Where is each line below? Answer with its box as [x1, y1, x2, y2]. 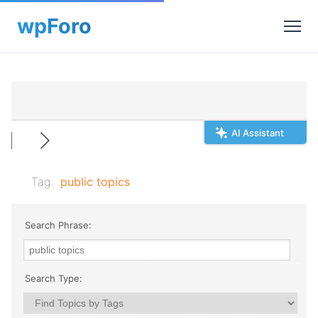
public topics [60, 175, 130, 189]
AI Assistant [231, 127, 284, 138]
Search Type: [22, 273, 82, 284]
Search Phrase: [22, 219, 92, 231]
